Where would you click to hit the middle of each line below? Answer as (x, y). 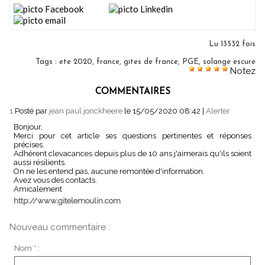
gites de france (151, 62)
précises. (29, 144)
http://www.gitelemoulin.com (67, 201)
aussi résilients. (40, 162)
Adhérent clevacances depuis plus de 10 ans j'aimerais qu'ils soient (132, 153)
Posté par (32, 111)
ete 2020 (76, 62)
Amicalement (38, 189)
